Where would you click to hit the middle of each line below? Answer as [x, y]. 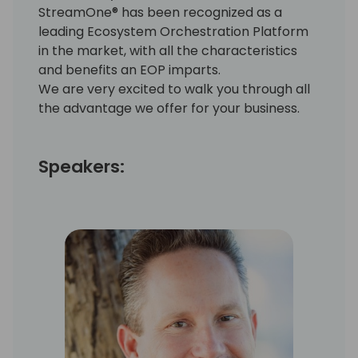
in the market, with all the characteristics [168, 50]
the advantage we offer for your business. [169, 108]
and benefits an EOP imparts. [129, 70]
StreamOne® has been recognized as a [160, 12]
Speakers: [82, 166]
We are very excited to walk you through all [174, 89]
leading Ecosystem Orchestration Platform [173, 31]
